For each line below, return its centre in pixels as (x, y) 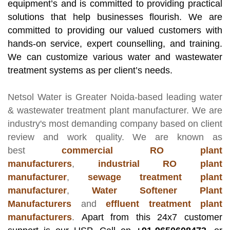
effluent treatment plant (164, 204)
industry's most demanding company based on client (115, 124)
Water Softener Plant (157, 191)
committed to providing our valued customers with (115, 31)
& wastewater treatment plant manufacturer (97, 111)
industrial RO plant (160, 164)
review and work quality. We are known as (115, 137)
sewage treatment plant (155, 177)
